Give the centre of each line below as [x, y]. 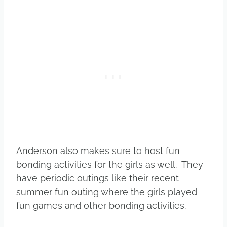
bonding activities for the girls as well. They [110, 164]
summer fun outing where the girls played [107, 192]
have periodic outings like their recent [98, 178]
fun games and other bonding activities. [102, 205]
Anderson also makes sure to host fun [98, 150]
